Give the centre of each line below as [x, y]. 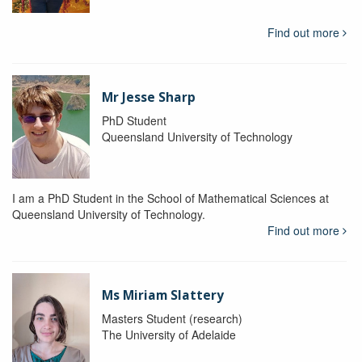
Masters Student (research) [172, 319]
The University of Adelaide [168, 335]
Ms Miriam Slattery [162, 296]
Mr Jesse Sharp [148, 98]
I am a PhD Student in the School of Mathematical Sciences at [170, 198]
